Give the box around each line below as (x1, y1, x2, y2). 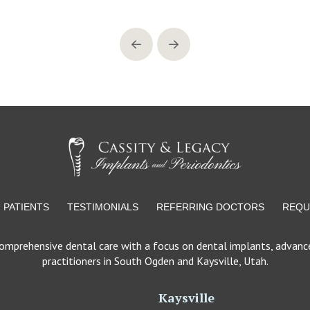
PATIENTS (3, 201, 49, 213)
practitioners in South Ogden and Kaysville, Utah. (42, 254, 268, 268)
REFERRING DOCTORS (156, 201, 264, 213)
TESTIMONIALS (67, 201, 138, 213)
